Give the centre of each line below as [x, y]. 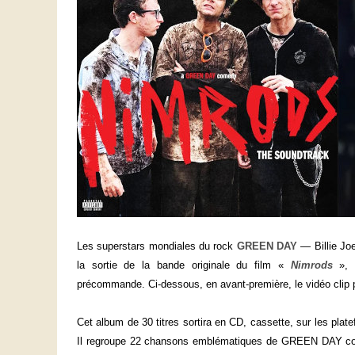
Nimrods [311, 265]
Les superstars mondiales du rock [157, 246]
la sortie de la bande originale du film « [184, 265]
